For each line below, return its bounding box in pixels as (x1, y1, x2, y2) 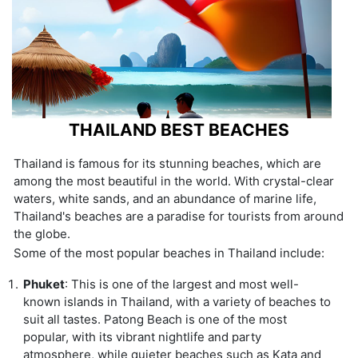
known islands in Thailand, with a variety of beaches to (23, 294, 331, 309)
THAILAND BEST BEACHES (69, 120, 289, 140)
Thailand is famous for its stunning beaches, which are (14, 156, 321, 171)
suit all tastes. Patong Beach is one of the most (23, 312, 287, 327)
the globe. (14, 226, 70, 241)
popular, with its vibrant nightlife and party (23, 329, 261, 344)
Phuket (23, 276, 65, 292)
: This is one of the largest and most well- (65, 276, 299, 292)
